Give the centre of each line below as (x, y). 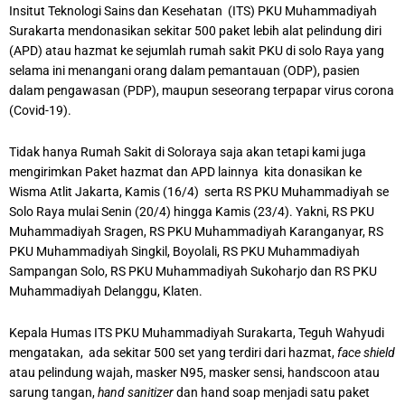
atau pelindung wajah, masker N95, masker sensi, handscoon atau (194, 372)
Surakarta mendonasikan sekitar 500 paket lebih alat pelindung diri (195, 30)
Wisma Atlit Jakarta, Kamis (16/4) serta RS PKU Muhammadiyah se (199, 191)
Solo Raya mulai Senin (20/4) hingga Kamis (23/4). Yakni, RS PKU (192, 211)
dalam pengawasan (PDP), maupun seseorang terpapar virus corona (202, 90)
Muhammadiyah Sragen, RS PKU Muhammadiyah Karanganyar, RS (196, 231)
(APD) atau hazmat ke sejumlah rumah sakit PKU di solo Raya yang (197, 50)
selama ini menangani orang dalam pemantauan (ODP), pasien (184, 70)
